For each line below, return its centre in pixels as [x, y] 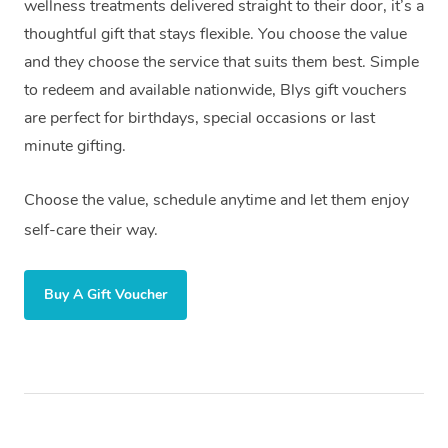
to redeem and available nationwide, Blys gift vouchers [215, 89]
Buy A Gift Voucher [105, 294]
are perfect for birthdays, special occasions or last [199, 117]
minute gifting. [75, 145]
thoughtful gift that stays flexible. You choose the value [215, 33]
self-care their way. [91, 229]
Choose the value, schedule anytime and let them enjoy [216, 199]
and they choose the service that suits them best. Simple [221, 61]
